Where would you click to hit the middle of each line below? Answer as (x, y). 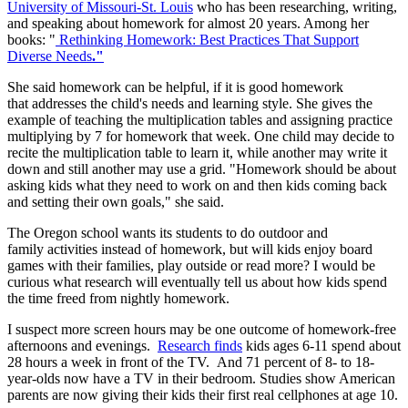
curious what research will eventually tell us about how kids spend (197, 282)
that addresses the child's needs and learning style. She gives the (190, 104)
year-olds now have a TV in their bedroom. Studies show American (201, 379)
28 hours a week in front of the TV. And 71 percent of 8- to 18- (191, 362)
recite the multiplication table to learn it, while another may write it (197, 153)
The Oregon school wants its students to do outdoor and (168, 233)
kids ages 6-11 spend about (321, 346)
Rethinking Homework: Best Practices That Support (209, 40)
